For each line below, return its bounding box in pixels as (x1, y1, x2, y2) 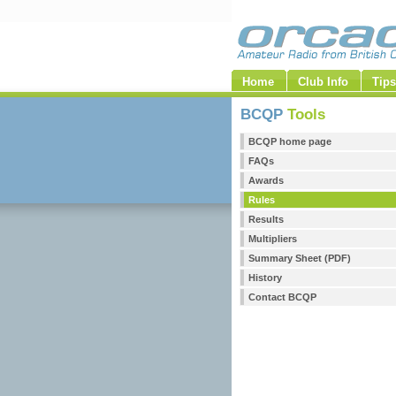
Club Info (298, 75, 348, 88)
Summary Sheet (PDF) (248, 253, 351, 263)
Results (248, 214, 284, 225)
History (248, 272, 282, 283)
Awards (248, 175, 284, 186)
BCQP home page (248, 136, 331, 147)
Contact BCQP (248, 292, 316, 302)
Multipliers (248, 233, 297, 244)
